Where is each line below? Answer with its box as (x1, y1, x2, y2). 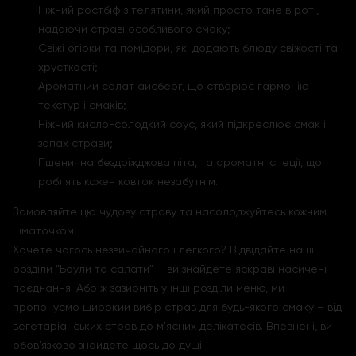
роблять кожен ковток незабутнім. (38, 175, 218, 188)
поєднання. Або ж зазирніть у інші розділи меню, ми (13, 281, 284, 294)
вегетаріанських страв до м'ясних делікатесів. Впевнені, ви (13, 319, 332, 332)
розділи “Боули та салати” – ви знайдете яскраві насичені (13, 262, 327, 275)
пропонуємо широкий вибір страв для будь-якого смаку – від (13, 300, 342, 313)
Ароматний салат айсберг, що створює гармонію (38, 79, 309, 92)
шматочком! (13, 224, 79, 237)
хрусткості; (38, 60, 98, 73)
